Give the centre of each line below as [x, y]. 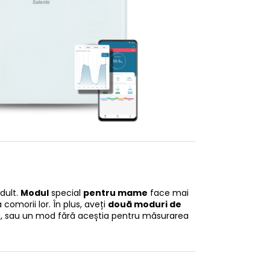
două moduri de [145, 204]
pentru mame [115, 193]
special [66, 193]
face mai [168, 193]
